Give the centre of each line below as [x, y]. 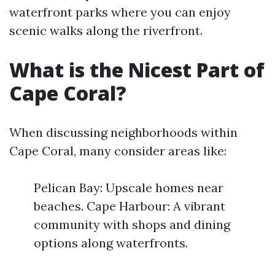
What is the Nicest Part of [137, 70]
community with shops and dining [132, 224]
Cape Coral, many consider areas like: [118, 151]
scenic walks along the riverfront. [106, 30]
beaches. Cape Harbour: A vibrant [130, 206]
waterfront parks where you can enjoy [120, 12]
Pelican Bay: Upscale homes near [129, 188]
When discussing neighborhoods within [123, 132]
